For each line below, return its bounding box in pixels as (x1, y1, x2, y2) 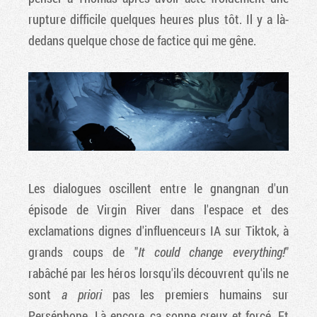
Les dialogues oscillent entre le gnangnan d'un (28, 180, 289, 197)
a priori (61, 286, 102, 304)
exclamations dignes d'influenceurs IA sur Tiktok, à (28, 222, 289, 240)
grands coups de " (28, 243, 138, 261)
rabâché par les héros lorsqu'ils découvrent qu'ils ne (28, 265, 289, 282)
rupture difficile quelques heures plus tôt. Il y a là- (28, 10, 289, 28)
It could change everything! (138, 243, 285, 261)
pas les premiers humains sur (101, 286, 289, 304)
